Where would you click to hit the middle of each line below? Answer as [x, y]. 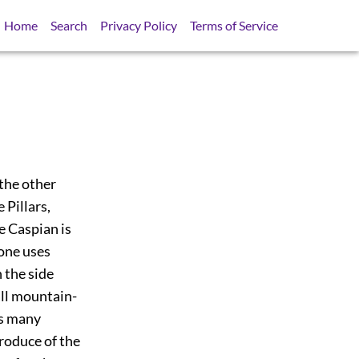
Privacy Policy [139, 25]
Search [69, 25]
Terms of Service [234, 25]
